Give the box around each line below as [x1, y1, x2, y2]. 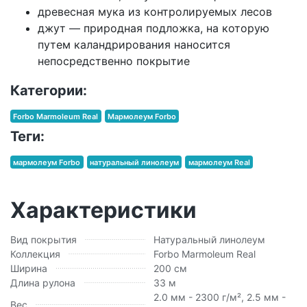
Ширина [10, 262, 47, 275]
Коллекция [10, 248, 60, 260]
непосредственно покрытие [38, 54, 190, 69]
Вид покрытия [10, 234, 77, 246]
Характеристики [10, 197, 197, 224]
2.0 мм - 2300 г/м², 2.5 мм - [153, 291, 286, 304]
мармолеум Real [188, 157, 250, 167]
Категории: [10, 82, 87, 99]
